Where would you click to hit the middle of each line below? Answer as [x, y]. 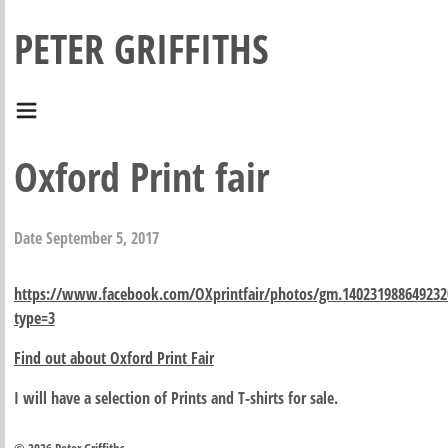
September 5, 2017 [102, 238]
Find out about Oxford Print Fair [113, 358]
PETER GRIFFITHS [141, 48]
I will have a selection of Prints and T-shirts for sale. [175, 398]
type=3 [34, 318]
